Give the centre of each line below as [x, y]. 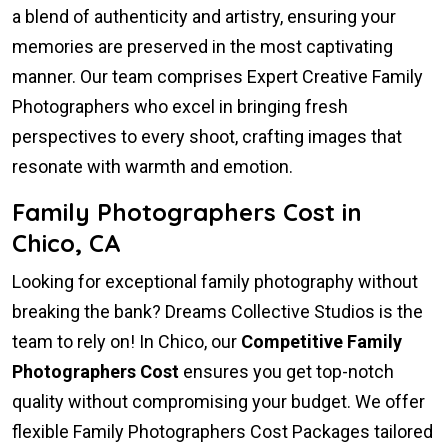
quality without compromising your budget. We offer [218, 402]
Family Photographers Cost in [187, 212]
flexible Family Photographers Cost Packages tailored [222, 432]
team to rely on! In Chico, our [126, 342]
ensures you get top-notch [286, 372]
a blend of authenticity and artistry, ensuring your [204, 17]
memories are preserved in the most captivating [202, 47]
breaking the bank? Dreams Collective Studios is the [217, 312]
